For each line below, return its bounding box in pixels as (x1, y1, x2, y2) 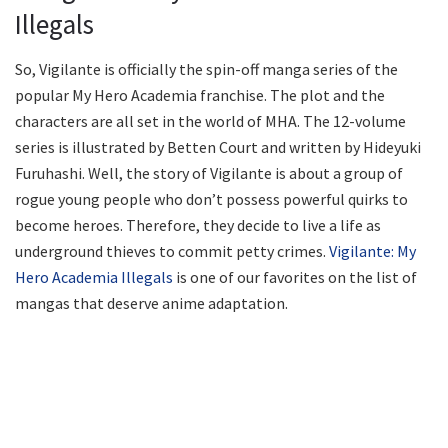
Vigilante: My (329, 240, 416, 261)
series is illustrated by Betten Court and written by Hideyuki (15, 136, 421, 157)
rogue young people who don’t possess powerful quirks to (15, 188, 408, 209)
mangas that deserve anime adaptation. (15, 292, 288, 313)
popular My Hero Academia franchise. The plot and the (15, 84, 385, 105)
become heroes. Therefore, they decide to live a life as (15, 214, 381, 235)
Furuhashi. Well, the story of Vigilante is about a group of (15, 162, 403, 183)
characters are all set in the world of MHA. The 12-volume (15, 110, 406, 131)
